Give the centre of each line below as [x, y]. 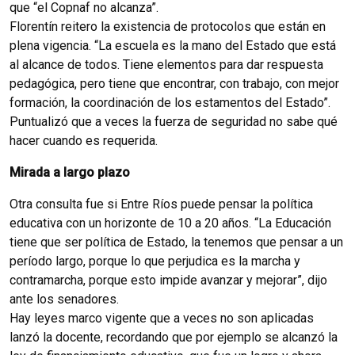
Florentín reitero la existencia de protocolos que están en [168, 26]
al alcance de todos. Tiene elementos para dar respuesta [166, 64]
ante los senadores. [64, 299]
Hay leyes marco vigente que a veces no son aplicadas [162, 318]
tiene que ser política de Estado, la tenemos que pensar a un [176, 242]
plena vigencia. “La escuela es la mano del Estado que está [173, 45]
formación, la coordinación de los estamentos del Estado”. [170, 102]
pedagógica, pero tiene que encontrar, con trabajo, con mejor [174, 83]
